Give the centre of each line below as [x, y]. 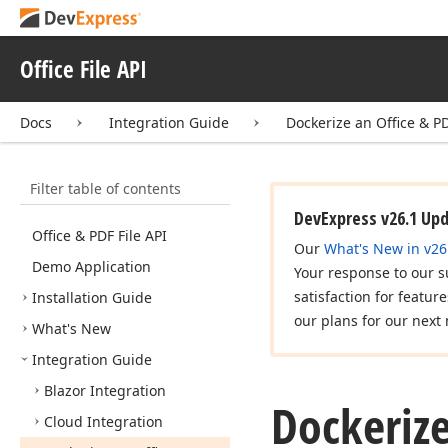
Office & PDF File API [99, 235]
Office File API [83, 69]
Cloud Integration [103, 421]
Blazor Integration [105, 390]
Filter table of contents [94, 180]
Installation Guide [92, 297]
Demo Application [91, 266]
